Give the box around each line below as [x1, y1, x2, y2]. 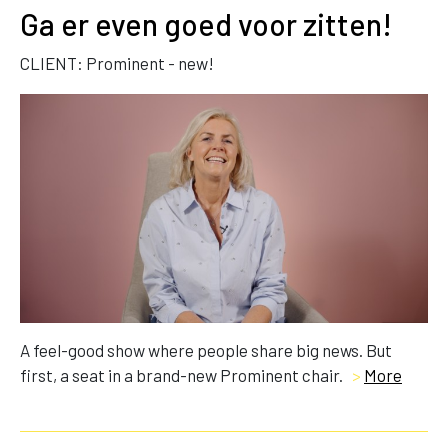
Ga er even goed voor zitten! [20, 6, 392, 43]
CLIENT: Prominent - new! [20, 53, 214, 74]
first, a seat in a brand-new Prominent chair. [20, 365, 346, 386]
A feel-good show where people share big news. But [20, 340, 392, 361]
